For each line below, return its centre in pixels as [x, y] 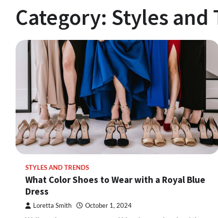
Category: [64, 17]
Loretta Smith [52, 206]
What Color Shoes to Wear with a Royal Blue [115, 180]
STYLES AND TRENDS [57, 168]
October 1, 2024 [109, 206]
